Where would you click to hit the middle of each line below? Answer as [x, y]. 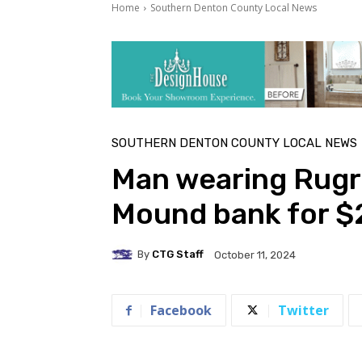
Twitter [303, 310]
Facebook [181, 310]
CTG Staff [178, 255]
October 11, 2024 [255, 255]
